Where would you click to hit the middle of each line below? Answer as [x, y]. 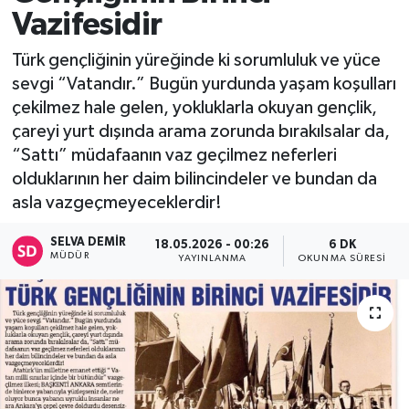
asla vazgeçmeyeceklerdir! [116, 203]
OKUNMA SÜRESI [342, 258]
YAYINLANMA [213, 258]
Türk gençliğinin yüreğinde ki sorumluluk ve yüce [196, 61]
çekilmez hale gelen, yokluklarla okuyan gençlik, [194, 108]
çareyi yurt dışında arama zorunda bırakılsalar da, [200, 132]
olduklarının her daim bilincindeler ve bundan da [194, 179]
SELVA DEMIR [89, 243]
